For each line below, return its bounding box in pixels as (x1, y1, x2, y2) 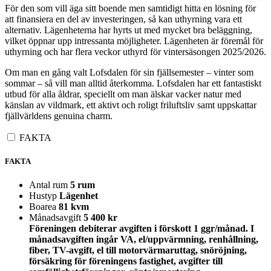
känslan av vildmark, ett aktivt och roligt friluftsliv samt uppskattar (5, 100, 256, 111)
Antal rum (29, 180, 68, 191)
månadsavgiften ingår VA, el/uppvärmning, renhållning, (29, 234, 258, 245)
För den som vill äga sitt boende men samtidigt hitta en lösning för (5, 3, 256, 14)
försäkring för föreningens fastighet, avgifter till (29, 256, 223, 267)
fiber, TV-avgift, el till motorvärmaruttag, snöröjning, (29, 245, 247, 256)
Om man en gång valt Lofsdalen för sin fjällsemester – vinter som (5, 67, 253, 78)
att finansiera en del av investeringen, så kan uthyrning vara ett (5, 14, 242, 25)
